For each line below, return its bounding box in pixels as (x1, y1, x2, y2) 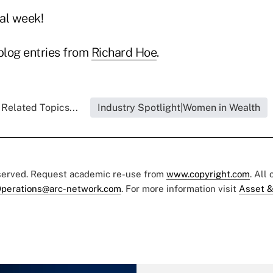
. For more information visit (121, 183, 239, 194)
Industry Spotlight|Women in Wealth (97, 101, 260, 113)
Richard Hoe (91, 44, 157, 60)
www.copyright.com (166, 168, 250, 179)
